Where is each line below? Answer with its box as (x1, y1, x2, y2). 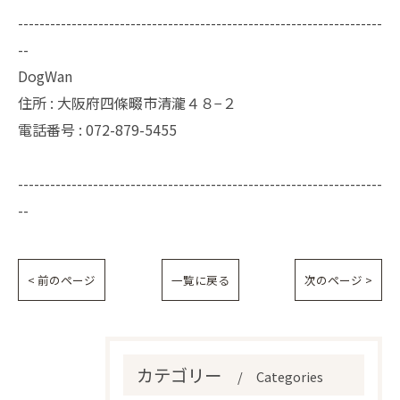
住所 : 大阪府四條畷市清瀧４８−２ (18, 92, 237, 113)
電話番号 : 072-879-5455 (18, 119, 177, 140)
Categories (256, 367, 323, 386)
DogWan (18, 65, 72, 87)
